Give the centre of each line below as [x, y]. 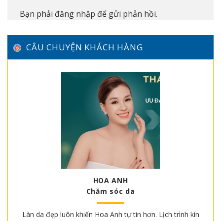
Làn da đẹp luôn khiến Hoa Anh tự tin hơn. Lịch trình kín [110, 215]
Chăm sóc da [110, 191]
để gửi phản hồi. [126, 14]
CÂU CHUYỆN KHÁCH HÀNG [85, 47]
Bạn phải [37, 14]
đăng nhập [75, 14]
